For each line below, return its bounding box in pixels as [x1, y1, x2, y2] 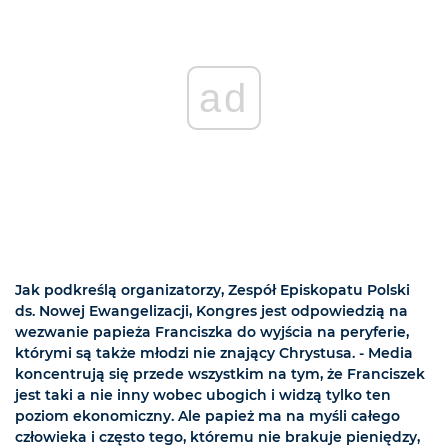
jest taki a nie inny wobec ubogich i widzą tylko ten [15, 386, 391, 405]
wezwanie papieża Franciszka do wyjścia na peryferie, [15, 323, 409, 342]
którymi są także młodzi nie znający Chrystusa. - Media [15, 344, 413, 363]
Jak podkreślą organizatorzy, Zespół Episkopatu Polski [15, 281, 410, 300]
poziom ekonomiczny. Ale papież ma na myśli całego [15, 407, 400, 426]
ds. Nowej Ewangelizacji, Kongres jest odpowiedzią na [15, 302, 408, 321]
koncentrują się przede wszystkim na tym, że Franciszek [15, 365, 425, 384]
